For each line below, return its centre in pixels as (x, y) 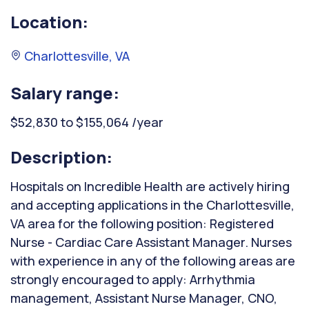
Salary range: (65, 93)
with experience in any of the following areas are (153, 261)
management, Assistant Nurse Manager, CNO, (144, 298)
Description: (61, 157)
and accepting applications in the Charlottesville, (152, 205)
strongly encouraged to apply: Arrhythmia (133, 279)
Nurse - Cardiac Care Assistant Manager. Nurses (151, 242)
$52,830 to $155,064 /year (87, 122)
